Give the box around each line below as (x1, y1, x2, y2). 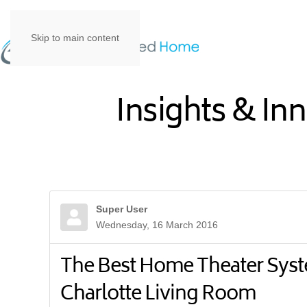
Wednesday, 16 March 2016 (96, 219, 218, 230)
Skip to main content (31, 32, 119, 43)
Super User (96, 204, 147, 214)
